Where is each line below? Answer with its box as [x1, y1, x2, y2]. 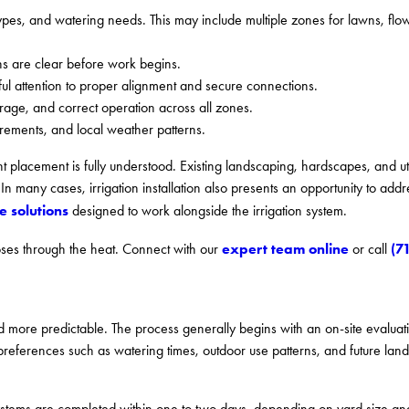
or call [348, 239, 391, 257]
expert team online [221, 238, 349, 257]
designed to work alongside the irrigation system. [68, 202, 347, 220]
